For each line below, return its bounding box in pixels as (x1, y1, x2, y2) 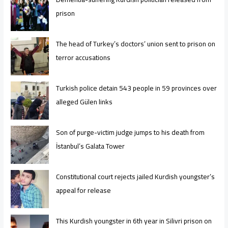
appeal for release (55, 183, 111, 197)
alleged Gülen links (55, 95, 112, 108)
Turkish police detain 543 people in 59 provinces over (55, 81, 217, 95)
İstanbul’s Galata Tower (55, 139, 125, 153)
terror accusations (55, 50, 110, 64)
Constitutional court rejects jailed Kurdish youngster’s (55, 169, 215, 183)
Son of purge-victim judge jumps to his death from (55, 125, 205, 139)
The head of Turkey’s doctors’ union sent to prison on (55, 37, 215, 50)
